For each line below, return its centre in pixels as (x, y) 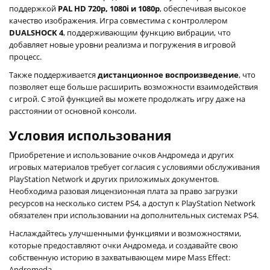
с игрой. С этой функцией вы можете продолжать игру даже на (127, 99)
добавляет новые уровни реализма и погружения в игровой (122, 44)
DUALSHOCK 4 (36, 32)
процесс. (25, 56)
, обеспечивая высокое (203, 8)
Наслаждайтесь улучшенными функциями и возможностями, (125, 233)
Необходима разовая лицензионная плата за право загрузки (123, 191)
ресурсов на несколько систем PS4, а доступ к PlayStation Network (132, 203)
